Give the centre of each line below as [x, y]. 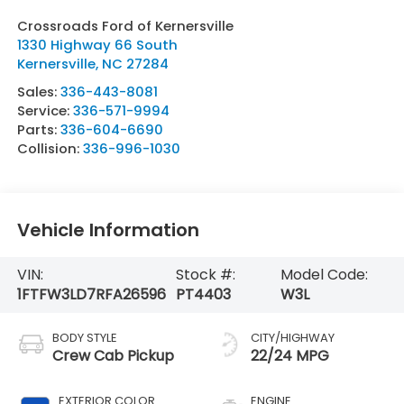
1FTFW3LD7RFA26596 [91, 294]
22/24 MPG [290, 355]
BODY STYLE [84, 337]
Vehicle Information [108, 230]
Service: [45, 110]
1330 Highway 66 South [97, 44]
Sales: [38, 91]
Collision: [50, 148]
